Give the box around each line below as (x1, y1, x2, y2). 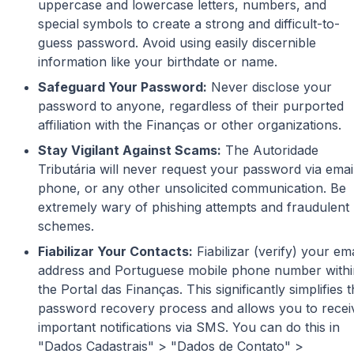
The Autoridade (221, 141, 318, 158)
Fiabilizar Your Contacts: (38, 243, 193, 259)
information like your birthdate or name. (38, 53, 277, 70)
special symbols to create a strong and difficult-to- (38, 15, 340, 32)
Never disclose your (207, 78, 332, 95)
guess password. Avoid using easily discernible (38, 34, 316, 51)
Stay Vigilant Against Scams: (38, 141, 221, 158)
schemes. (38, 217, 94, 234)
